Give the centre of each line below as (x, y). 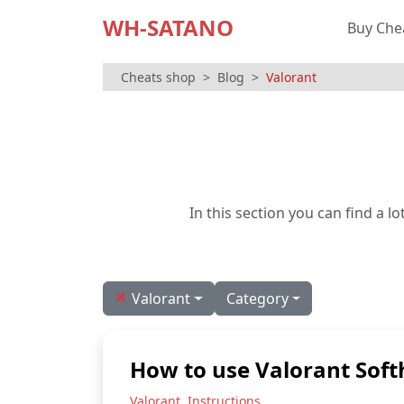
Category (257, 298)
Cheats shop (158, 77)
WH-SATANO (168, 28)
